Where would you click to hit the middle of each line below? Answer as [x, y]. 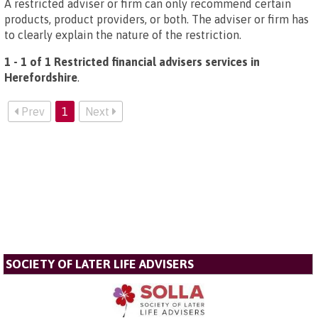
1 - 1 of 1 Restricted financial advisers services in [132, 62]
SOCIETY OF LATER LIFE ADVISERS [100, 264]
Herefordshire [41, 77]
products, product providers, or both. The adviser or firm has [157, 19]
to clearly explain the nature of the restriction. [123, 35]
